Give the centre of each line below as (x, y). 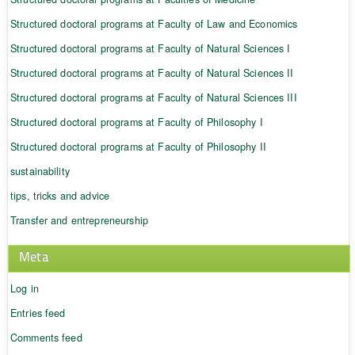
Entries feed (38, 313)
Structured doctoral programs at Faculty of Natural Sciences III (153, 97)
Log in (24, 288)
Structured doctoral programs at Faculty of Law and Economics (154, 23)
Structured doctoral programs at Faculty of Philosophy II (138, 146)
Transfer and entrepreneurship (79, 220)
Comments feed (46, 337)
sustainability (40, 171)
